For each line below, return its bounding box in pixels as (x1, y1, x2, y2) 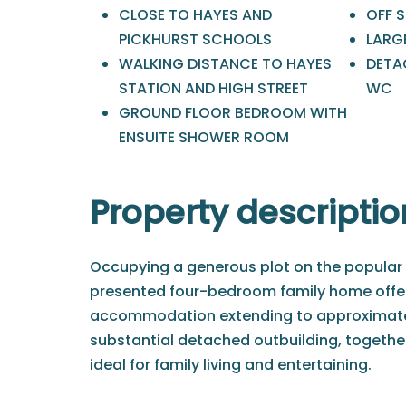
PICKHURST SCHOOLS (119, 28, 272, 50)
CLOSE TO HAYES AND (119, 4, 272, 25)
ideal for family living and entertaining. (90, 353, 372, 375)
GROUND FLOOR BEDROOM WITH (119, 101, 347, 123)
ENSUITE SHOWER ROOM (119, 126, 289, 148)
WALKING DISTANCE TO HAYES (119, 53, 332, 74)
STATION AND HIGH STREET (119, 77, 308, 99)
